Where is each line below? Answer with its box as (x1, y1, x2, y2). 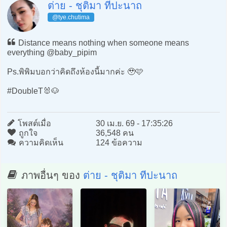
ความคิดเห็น (16, 138, 63, 147)
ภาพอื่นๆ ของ (18, 170, 83, 181)
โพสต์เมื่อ (15, 119, 51, 128)
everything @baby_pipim (7, 48, 97, 57)
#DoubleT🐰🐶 (7, 86, 59, 95)
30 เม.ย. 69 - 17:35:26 (95, 119, 173, 128)
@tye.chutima (52, 13, 90, 21)
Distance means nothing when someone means (16, 38, 189, 47)
